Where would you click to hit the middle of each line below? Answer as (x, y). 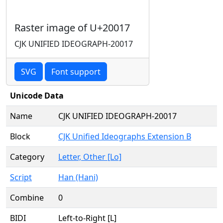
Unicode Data (37, 96)
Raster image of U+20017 (72, 28)
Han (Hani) (78, 177)
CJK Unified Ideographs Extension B (125, 136)
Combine (27, 198)
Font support (76, 72)
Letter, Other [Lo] (90, 157)
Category (27, 157)
